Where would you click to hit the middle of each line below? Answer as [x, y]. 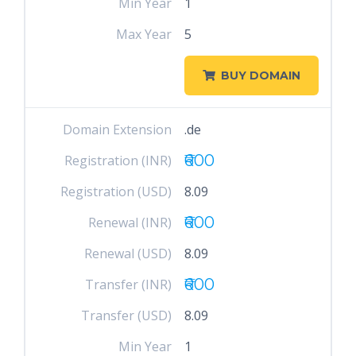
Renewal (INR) [130, 222]
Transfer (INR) [129, 284]
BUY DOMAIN [260, 75]
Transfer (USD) [127, 315]
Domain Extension [118, 130]
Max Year [144, 34]
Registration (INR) [118, 161]
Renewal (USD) [128, 253]
